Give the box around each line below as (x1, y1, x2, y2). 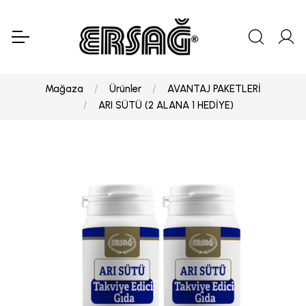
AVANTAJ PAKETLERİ (167, 83, 261, 96)
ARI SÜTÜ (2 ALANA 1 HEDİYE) (98, 99, 234, 112)
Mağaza (45, 83, 83, 96)
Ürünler (109, 83, 141, 96)
